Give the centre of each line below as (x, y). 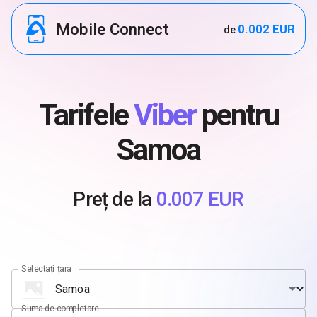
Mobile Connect (113, 29)
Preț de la (115, 200)
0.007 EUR (200, 200)
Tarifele (86, 115)
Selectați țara (46, 269)
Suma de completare (60, 308)
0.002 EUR (266, 29)
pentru (237, 115)
